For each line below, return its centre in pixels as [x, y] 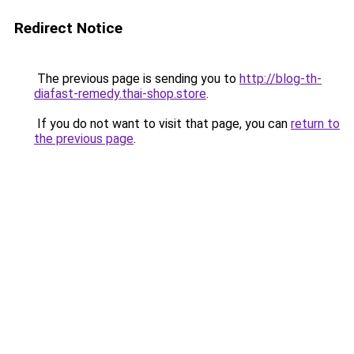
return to [315, 124]
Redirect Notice [68, 28]
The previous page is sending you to [137, 79]
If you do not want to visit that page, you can [162, 124]
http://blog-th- [281, 79]
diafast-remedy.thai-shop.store [120, 94]
